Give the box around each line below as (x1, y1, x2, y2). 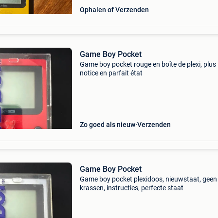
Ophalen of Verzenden (79, 6, 149, 14)
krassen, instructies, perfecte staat (79, 184, 183, 192)
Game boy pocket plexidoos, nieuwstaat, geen (79, 175, 217, 183)
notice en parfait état (79, 69, 143, 77)
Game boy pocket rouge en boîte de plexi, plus (79, 60, 216, 68)
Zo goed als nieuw (79, 121, 135, 128)
